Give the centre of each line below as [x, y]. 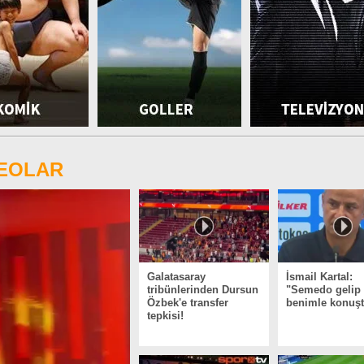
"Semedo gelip [323, 290]
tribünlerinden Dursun [203, 290]
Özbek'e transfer [188, 303]
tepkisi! [165, 316]
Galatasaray [176, 277]
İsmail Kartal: [319, 277]
